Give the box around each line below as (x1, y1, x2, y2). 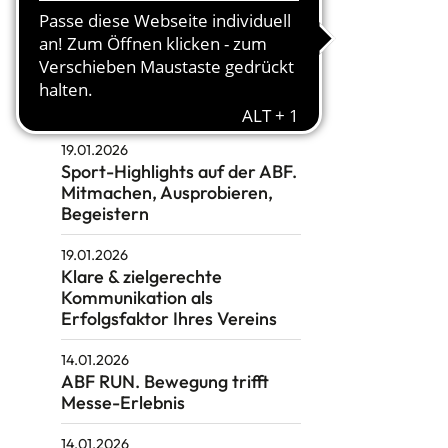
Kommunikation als (60, 286, 213, 310)
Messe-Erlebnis (60, 391, 185, 415)
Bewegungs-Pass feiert (60, 76, 248, 100)
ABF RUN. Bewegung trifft (60, 370, 269, 394)
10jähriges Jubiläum (60, 97, 217, 121)
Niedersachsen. (60, 13, 185, 37)
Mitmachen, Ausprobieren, (60, 181, 273, 205)
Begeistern (60, 202, 149, 226)
